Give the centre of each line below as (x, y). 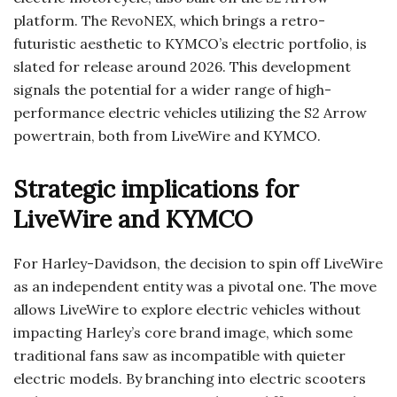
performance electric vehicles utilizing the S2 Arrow (190, 113)
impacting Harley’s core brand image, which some (183, 333)
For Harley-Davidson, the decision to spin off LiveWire (198, 264)
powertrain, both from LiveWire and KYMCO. (167, 136)
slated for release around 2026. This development (182, 67)
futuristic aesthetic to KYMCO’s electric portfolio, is (190, 44)
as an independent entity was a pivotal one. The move (195, 287)
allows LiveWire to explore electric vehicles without (187, 310)
